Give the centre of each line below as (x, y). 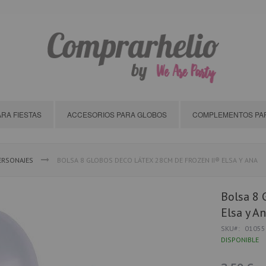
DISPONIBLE (240, 240)
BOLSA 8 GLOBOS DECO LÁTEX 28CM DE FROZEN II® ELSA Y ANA (157, 160)
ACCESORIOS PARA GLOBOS (117, 114)
